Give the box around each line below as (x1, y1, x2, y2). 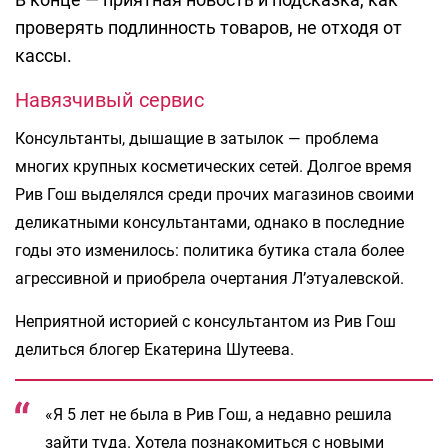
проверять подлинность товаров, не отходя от (15, 17, 402, 39)
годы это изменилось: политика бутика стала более (15, 241, 404, 261)
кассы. (15, 45, 72, 67)
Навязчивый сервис (15, 88, 204, 113)
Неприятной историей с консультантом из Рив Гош (15, 312, 396, 332)
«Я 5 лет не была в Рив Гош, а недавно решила (45, 405, 392, 425)
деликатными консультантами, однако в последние (15, 213, 404, 233)
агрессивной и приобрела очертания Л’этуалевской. (15, 269, 404, 289)
